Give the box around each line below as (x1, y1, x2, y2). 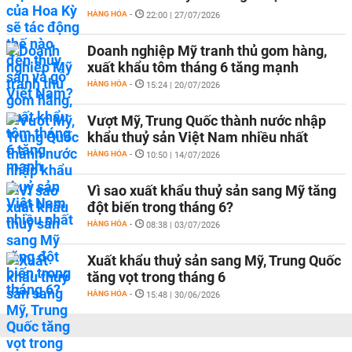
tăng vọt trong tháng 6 (87, 269, 225, 285)
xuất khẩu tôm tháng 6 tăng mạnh (87, 59, 299, 75)
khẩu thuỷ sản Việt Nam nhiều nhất (87, 129, 308, 145)
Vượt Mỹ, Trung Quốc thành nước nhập (87, 112, 326, 129)
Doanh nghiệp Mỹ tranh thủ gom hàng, (87, 42, 327, 59)
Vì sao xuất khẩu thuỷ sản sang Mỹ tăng (87, 182, 336, 199)
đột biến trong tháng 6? (87, 199, 233, 215)
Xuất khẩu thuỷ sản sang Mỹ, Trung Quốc (87, 252, 341, 269)
